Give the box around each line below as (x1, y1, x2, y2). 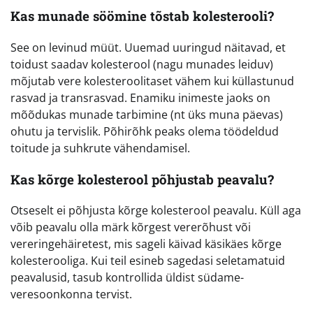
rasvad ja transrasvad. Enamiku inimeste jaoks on (10, 89, 270, 105)
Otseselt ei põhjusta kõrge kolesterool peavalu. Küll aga (10, 203, 301, 219)
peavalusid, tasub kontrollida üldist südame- (10, 270, 244, 286)
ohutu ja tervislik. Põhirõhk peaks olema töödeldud (10, 123, 279, 139)
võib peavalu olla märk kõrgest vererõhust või (10, 219, 251, 235)
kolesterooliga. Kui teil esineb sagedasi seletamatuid (10, 253, 285, 269)
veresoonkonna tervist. (10, 286, 132, 303)
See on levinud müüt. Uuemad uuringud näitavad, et (10, 39, 286, 55)
